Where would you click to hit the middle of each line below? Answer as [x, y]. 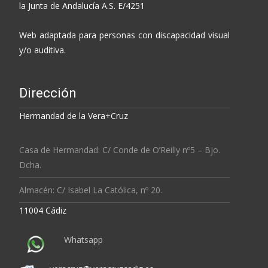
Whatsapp [83, 239]
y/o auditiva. [42, 50]
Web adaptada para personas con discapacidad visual [124, 35]
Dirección [48, 93]
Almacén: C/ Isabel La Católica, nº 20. [91, 190]
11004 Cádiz [43, 210]
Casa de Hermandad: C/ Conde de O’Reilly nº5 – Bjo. [120, 150]
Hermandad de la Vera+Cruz [74, 115]
